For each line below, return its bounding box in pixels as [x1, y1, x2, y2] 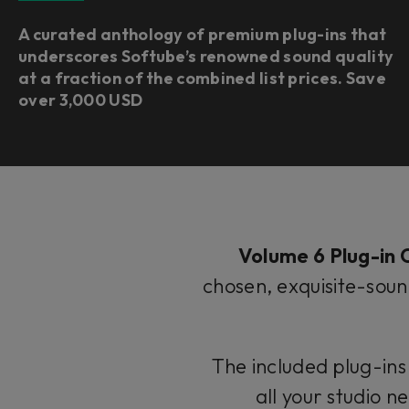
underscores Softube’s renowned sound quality [18, 46, 394, 67]
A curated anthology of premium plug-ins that [18, 24, 387, 45]
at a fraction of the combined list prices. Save [18, 68, 387, 89]
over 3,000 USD [18, 89, 143, 110]
